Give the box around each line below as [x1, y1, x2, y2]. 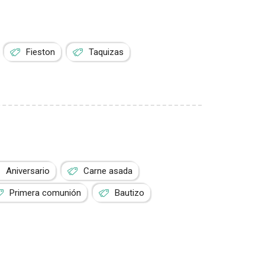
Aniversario [6, 166, 50, 176]
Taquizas [89, 47, 124, 57]
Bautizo [115, 188, 145, 198]
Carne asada [83, 166, 133, 176]
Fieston [26, 47, 56, 57]
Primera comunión [9, 188, 82, 198]
